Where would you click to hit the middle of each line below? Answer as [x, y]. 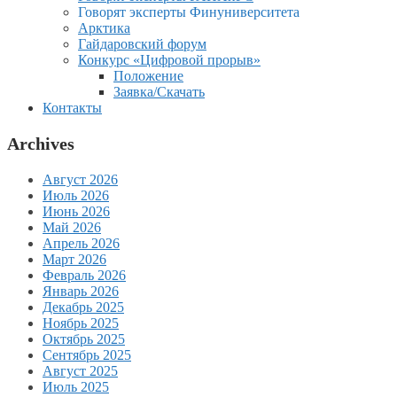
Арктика [104, 27]
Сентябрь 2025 [87, 354]
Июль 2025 [76, 386]
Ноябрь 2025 [81, 323]
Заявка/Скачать [159, 91]
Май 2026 [72, 227]
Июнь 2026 [76, 211]
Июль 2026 [76, 195]
